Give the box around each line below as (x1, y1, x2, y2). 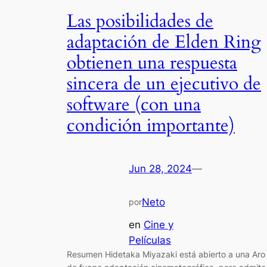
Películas (129, 234, 171, 246)
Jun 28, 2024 (129, 163, 192, 175)
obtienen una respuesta (67, 51, 237, 75)
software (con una (67, 92, 201, 117)
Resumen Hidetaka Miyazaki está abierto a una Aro (67, 249, 265, 259)
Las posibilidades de (67, 9, 213, 33)
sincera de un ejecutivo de (67, 72, 261, 96)
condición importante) (67, 113, 235, 138)
